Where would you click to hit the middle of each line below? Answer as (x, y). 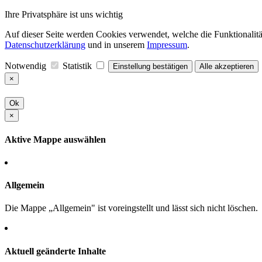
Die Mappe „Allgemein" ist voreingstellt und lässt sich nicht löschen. (131, 208)
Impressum (167, 45)
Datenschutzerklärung (45, 45)
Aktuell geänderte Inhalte (55, 251)
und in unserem (116, 45)
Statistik (78, 66)
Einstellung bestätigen (150, 66)
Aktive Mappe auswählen (55, 139)
